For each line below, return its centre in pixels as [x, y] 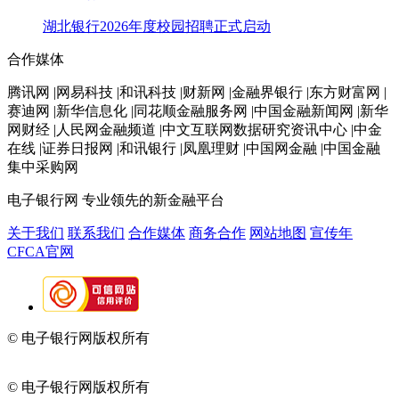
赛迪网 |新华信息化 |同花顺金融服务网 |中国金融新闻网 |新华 [198, 110]
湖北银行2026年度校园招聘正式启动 [157, 26]
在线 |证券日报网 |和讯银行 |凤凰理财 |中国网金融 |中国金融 [194, 148]
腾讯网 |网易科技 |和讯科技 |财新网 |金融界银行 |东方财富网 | [197, 92]
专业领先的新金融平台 [153, 199]
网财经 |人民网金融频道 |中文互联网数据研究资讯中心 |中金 [195, 129]
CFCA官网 [41, 251]
